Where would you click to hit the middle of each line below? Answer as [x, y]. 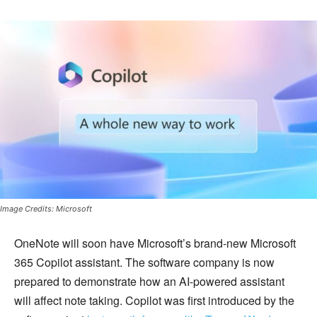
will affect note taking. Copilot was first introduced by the [154, 301]
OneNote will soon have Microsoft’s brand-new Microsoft [155, 243]
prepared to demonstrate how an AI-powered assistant [149, 282]
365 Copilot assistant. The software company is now [144, 263]
